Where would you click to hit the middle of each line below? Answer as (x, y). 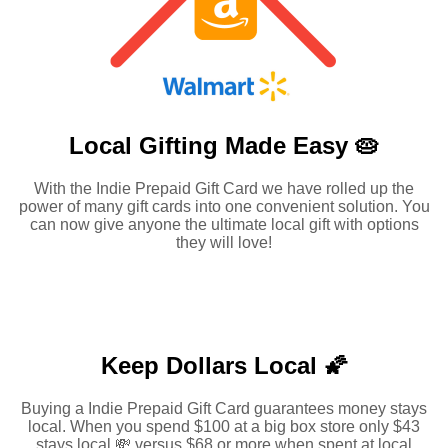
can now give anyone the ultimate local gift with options (224, 225)
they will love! (224, 243)
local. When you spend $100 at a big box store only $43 (224, 426)
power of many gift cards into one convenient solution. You (224, 207)
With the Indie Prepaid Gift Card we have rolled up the (224, 189)
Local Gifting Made (181, 146)
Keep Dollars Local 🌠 (224, 365)
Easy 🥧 (336, 146)
